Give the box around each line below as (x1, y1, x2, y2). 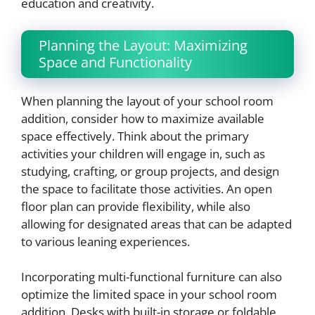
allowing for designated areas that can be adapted (21, 215, 292, 232)
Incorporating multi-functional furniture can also (21, 269, 282, 285)
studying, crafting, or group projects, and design (21, 162, 279, 179)
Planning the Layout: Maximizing (39, 35, 247, 55)
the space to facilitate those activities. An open (21, 180, 272, 197)
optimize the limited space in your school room (21, 286, 277, 303)
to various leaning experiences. (21, 233, 190, 250)
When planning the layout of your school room (21, 92, 274, 109)
